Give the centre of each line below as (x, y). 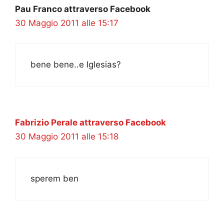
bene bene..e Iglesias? (76, 65)
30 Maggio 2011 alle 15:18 (67, 137)
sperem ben (54, 178)
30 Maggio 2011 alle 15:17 (67, 23)
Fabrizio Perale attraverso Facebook (90, 123)
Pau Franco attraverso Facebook (83, 9)
